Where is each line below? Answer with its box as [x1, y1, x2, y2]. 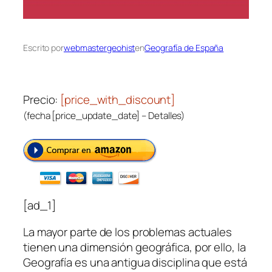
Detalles [148, 109, 182, 122]
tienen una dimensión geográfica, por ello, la [23, 239, 246, 255]
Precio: [23, 91, 61, 107]
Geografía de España [144, 42, 224, 54]
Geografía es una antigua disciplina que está [23, 254, 247, 270]
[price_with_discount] [60, 91, 175, 107]
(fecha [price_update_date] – [23, 109, 149, 122]
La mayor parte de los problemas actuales [23, 223, 232, 240]
